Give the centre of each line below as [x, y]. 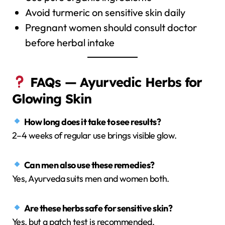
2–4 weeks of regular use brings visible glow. [94, 135]
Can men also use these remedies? [89, 165]
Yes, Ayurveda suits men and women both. [91, 178]
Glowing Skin [52, 98]
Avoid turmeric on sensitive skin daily [105, 12]
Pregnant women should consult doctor [111, 27]
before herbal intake [70, 42]
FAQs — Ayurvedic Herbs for [116, 82]
